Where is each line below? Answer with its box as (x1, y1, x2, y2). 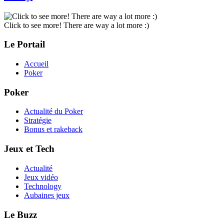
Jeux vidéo (24, 172, 58, 181)
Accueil (24, 59, 48, 68)
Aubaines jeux (24, 190, 69, 199)
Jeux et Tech (4, 143, 54, 154)
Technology (24, 181, 61, 190)
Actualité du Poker (24, 107, 83, 116)
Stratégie (24, 116, 51, 125)
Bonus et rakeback (24, 125, 82, 134)
